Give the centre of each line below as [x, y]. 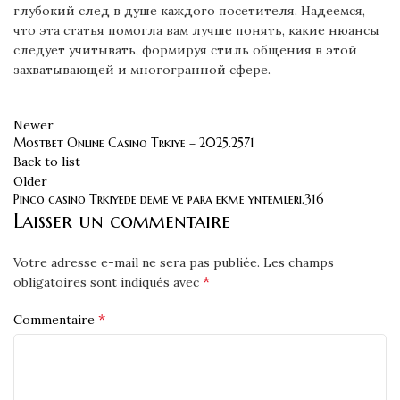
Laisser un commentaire [122, 221]
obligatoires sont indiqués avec [108, 282]
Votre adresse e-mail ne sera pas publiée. [137, 262]
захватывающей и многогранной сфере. [142, 70]
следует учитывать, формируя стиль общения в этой [185, 50]
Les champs [299, 262]
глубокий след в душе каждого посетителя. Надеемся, [189, 11]
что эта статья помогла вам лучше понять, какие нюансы [196, 30]
